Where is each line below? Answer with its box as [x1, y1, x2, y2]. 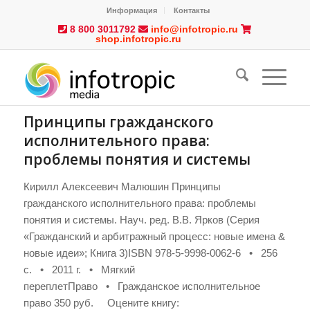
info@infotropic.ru [150, 24, 238, 35]
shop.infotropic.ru [95, 33, 181, 45]
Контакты [174, 6, 210, 15]
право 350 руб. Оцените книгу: [23, 297, 182, 309]
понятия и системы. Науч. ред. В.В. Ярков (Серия [23, 214, 259, 226]
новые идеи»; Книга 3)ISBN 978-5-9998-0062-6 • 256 [23, 247, 277, 259]
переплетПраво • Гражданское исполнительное [23, 280, 260, 292]
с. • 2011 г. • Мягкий [23, 264, 135, 275]
